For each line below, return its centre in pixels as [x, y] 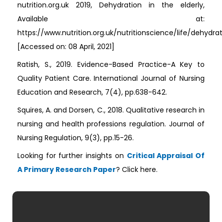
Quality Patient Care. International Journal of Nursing [111, 79]
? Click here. [137, 170]
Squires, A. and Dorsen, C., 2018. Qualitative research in [111, 110]
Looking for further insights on [72, 156]
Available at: [111, 19]
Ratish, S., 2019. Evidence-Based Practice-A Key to [111, 65]
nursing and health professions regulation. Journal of [111, 124]
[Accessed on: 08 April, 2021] [66, 47]
